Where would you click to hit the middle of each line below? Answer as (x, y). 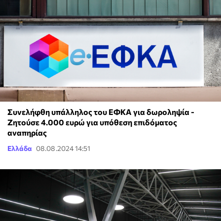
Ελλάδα (20, 148)
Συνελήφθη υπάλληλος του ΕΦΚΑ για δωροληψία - (101, 112)
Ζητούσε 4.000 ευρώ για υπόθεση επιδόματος (92, 122)
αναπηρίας (27, 133)
